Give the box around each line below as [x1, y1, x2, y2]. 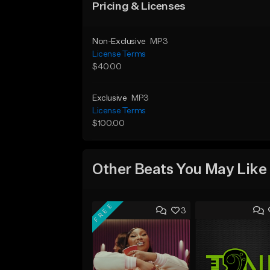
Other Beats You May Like [92, 162, 267, 177]
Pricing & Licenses [92, 1, 186, 12]
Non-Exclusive [92, 37, 146, 46]
